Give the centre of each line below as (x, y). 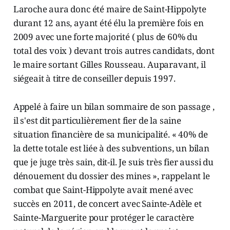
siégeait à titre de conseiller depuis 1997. (94, 79)
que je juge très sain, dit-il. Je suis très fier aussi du (113, 162)
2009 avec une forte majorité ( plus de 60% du (106, 37)
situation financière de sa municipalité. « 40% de (110, 135)
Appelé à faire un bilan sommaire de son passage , (114, 107)
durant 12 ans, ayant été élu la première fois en (108, 23)
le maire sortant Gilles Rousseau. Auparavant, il (109, 65)
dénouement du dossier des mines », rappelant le (111, 176)
